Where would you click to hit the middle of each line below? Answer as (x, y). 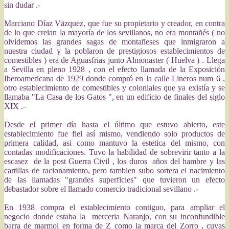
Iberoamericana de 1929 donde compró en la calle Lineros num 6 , (114, 78)
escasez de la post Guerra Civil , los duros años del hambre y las (114, 161)
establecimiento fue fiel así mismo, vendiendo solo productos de (114, 134)
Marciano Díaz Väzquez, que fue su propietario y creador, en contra (114, 23)
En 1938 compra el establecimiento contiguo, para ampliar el (114, 207)
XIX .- (15, 106)
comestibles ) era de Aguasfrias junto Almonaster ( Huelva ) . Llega (114, 60)
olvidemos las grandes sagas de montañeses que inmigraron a (114, 42)
